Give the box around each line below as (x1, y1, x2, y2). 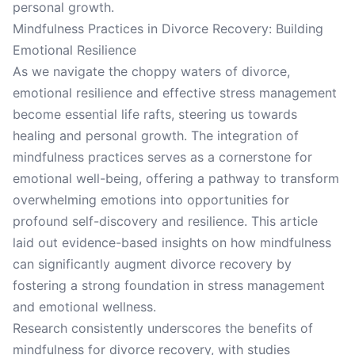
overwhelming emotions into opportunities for (13, 192, 289, 208)
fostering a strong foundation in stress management (13, 277, 325, 293)
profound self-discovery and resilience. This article (13, 213, 318, 229)
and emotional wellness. (13, 299, 156, 315)
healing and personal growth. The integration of (13, 128, 299, 143)
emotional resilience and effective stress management (13, 85, 337, 101)
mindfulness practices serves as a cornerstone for (13, 149, 312, 165)
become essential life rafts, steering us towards (13, 106, 297, 122)
